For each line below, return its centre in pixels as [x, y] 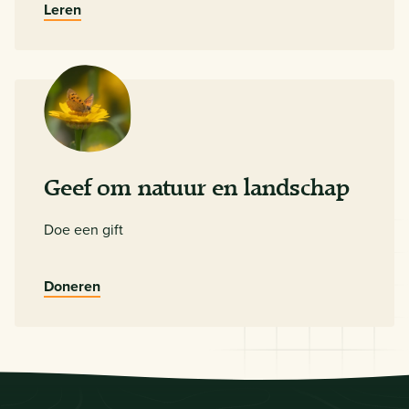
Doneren [72, 286]
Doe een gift [84, 229]
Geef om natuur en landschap [197, 188]
